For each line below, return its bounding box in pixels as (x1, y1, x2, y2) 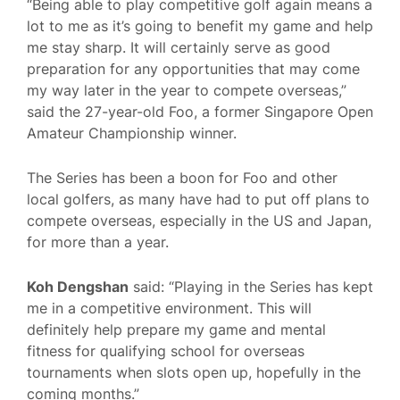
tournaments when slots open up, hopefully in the (27, 362, 361, 381)
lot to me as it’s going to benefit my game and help (27, 17, 373, 36)
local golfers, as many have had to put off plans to (27, 189, 370, 208)
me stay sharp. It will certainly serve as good (27, 38, 330, 57)
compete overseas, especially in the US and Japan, (27, 211, 371, 229)
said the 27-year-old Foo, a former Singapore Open (27, 103, 373, 121)
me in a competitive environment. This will (27, 298, 312, 317)
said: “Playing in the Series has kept (129, 277, 373, 296)
